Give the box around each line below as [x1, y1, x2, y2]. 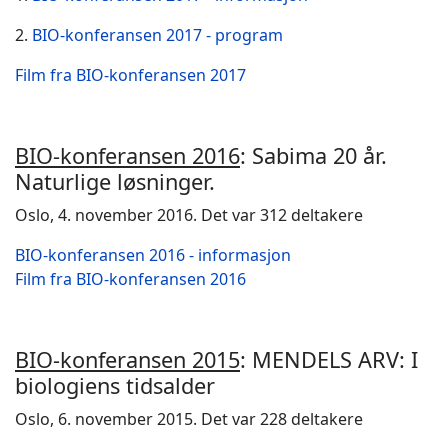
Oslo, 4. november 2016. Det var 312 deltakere [15, 204, 363, 226]
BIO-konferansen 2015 [15, 345, 240, 374]
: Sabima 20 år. [240, 141, 387, 170]
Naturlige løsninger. [15, 167, 215, 196]
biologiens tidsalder [15, 371, 215, 400]
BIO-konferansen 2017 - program [32, 24, 283, 46]
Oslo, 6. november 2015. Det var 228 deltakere [15, 408, 363, 430]
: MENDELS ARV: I [240, 345, 418, 374]
